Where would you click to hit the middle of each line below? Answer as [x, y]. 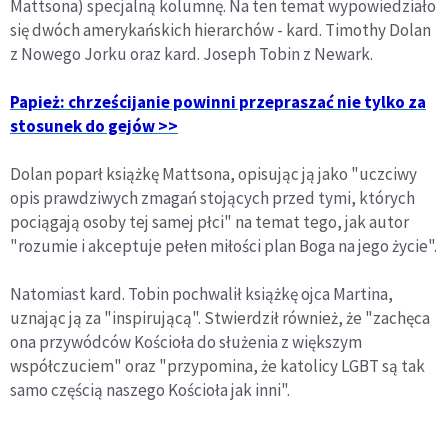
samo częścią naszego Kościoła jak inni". [150, 390]
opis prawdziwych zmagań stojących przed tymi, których [212, 198]
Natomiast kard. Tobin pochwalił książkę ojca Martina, [201, 294]
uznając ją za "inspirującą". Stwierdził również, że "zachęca [220, 318]
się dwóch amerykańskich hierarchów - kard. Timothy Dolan [220, 30]
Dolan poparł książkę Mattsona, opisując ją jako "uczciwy [213, 174]
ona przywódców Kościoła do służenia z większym [186, 342]
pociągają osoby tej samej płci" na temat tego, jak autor [209, 222]
